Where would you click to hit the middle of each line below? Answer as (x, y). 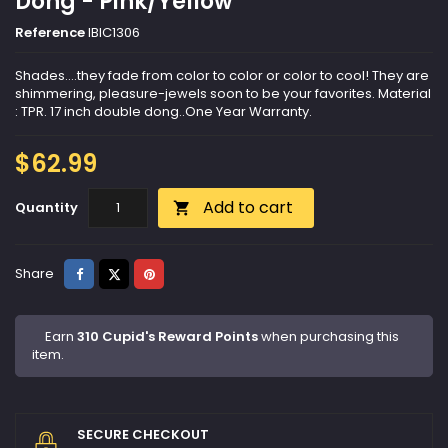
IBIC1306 (114, 33)
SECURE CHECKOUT (143, 435)
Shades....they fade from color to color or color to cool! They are (222, 76)
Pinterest (182, 273)
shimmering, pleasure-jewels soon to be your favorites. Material (223, 94)
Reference (50, 33)
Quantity (46, 208)
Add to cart (248, 208)
